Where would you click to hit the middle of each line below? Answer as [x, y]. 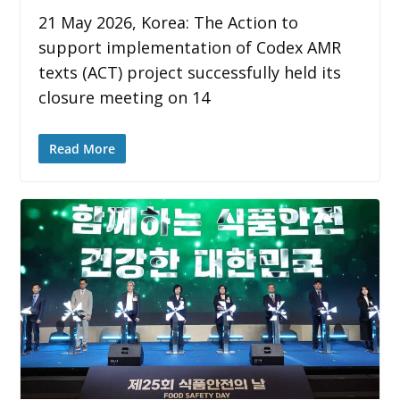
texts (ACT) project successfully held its [189, 72]
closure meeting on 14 [124, 97]
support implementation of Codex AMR [189, 47]
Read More [82, 148]
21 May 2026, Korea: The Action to [168, 22]
